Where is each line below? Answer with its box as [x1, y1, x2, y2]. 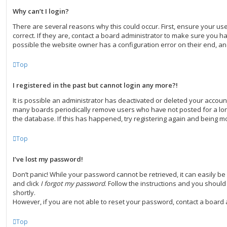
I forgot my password [41, 179, 105, 188]
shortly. [13, 188, 35, 197]
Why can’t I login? [13, 7, 69, 16]
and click [13, 179, 41, 188]
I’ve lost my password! [13, 155, 83, 164]
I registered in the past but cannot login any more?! [13, 81, 178, 90]
